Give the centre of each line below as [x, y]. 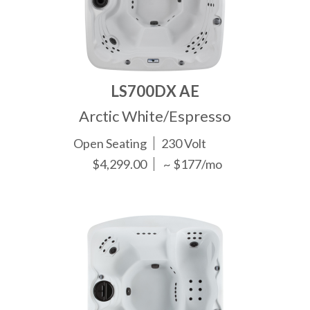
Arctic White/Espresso [155, 116]
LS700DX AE [155, 91]
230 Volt [184, 144]
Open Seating [110, 144]
